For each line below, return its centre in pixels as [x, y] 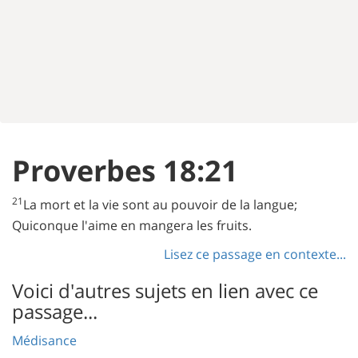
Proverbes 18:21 [125, 171]
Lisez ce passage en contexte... [255, 254]
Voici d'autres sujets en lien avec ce [165, 290]
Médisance [44, 340]
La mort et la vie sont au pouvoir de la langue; [160, 205]
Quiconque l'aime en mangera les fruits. [132, 225]
